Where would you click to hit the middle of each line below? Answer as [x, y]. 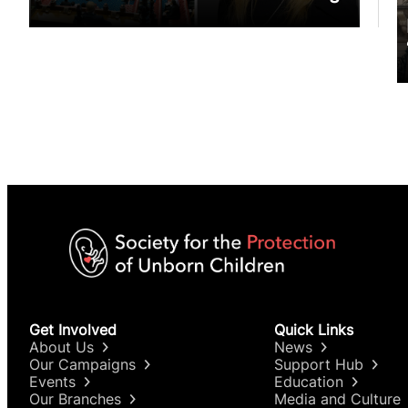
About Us [61, 347]
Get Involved [73, 329]
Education [308, 381]
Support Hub [318, 364]
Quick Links [313, 329]
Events [52, 381]
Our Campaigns [82, 364]
